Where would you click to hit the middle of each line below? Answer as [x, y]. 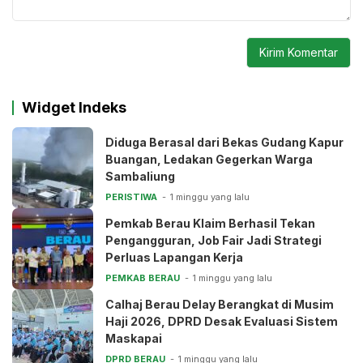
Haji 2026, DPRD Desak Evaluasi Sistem [222, 321]
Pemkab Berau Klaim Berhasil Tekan [210, 223]
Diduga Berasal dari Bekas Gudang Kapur [224, 142]
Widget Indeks [74, 107]
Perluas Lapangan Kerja [174, 257]
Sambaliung [140, 176]
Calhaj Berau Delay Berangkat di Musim [220, 304]
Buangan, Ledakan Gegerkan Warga [209, 159]
